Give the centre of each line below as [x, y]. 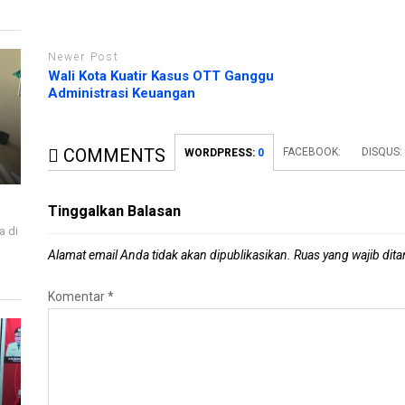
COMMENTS [113, 155]
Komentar [78, 296]
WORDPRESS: [221, 152]
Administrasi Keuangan [122, 93]
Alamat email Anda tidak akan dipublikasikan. [170, 254]
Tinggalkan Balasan [115, 211]
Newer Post [84, 57]
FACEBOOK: [314, 151]
